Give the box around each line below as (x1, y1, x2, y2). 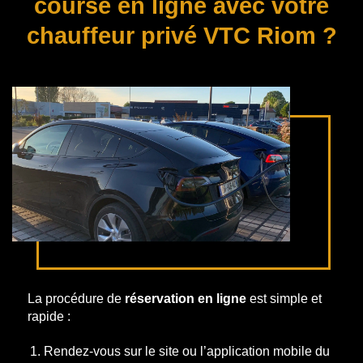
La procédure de (27, 292, 125, 306)
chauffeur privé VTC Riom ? (26, 22, 337, 49)
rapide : (27, 310, 70, 324)
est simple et (246, 292, 322, 306)
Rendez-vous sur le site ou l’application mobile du (44, 344, 331, 358)
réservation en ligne (124, 292, 246, 306)
